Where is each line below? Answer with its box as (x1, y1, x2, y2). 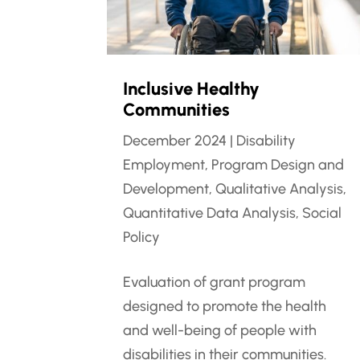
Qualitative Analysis (215, 179, 344, 198)
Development (123, 179, 210, 198)
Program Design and (211, 155, 345, 174)
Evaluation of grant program (123, 272, 306, 291)
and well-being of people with (123, 321, 317, 339)
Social (302, 203, 342, 222)
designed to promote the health (123, 297, 327, 315)
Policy (123, 227, 161, 246)
